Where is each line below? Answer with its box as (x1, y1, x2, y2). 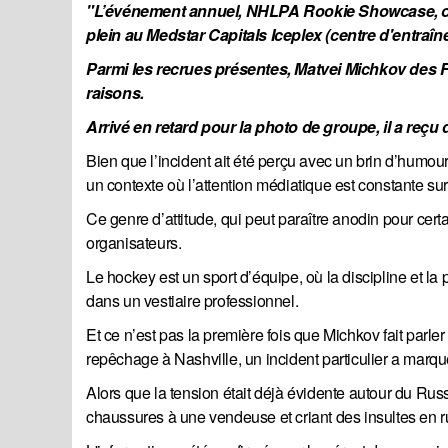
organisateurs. (86, 231, 182, 255)
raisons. (86, 81, 148, 105)
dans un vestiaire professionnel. (86, 289, 299, 313)
